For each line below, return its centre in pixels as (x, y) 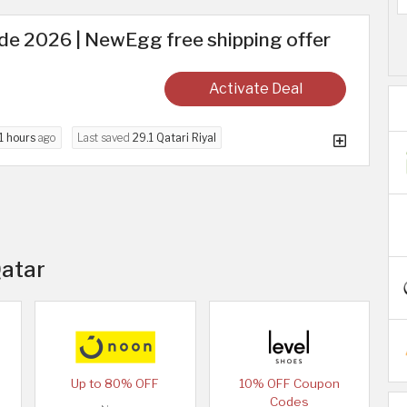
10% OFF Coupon (289, 384)
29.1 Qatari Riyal (174, 138)
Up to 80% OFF (115, 384)
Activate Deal (255, 89)
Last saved (105, 138)
